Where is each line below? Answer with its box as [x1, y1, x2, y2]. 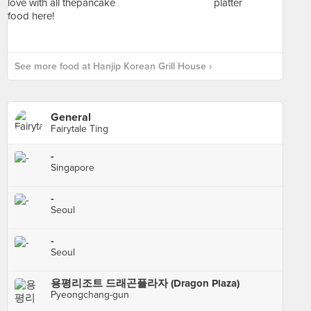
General [51, 110, 91, 124]
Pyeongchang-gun [51, 289, 129, 301]
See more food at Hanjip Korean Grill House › [15, 60, 212, 72]
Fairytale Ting [51, 123, 108, 135]
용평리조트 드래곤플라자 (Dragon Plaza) [51, 277, 239, 289]
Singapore [51, 162, 94, 174]
